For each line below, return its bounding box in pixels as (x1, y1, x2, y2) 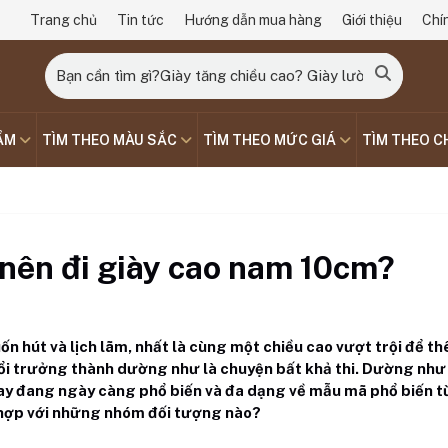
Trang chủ (29, 12, 97, 28)
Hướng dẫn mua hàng (183, 12, 322, 28)
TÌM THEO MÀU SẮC (42, 132, 180, 148)
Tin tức (116, 12, 164, 28)
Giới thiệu (341, 12, 402, 28)
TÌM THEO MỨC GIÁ (203, 132, 339, 148)
